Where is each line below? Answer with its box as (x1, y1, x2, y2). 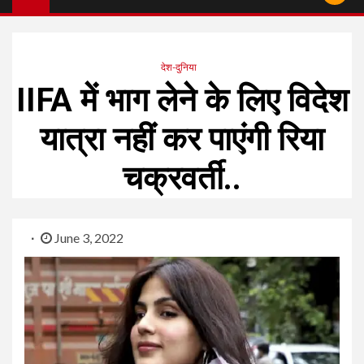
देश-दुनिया (161, 60, 197, 73)
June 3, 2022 (52, 229, 123, 245)
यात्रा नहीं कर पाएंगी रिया (40, 119, 324, 158)
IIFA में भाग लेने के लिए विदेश (15, 80, 349, 119)
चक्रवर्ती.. (123, 158, 241, 197)
